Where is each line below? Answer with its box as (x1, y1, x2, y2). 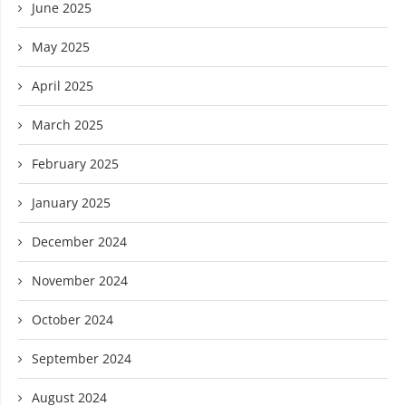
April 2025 (32, 77, 93, 95)
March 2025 (32, 116, 103, 134)
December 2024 (32, 233, 127, 251)
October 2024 (32, 311, 113, 329)
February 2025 (32, 155, 119, 173)
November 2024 (32, 272, 128, 290)
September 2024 (32, 350, 131, 368)
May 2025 (32, 38, 90, 56)
